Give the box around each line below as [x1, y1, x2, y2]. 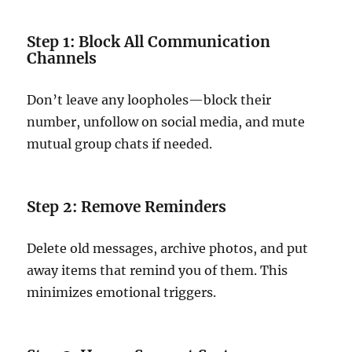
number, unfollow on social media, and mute [27, 114, 306, 130]
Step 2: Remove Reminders [27, 197, 227, 217]
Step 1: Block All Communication [27, 32, 271, 52]
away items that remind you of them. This [27, 262, 288, 279]
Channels [27, 49, 97, 68]
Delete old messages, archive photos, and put [27, 240, 309, 257]
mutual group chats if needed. [27, 136, 213, 152]
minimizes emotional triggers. [27, 284, 217, 301]
